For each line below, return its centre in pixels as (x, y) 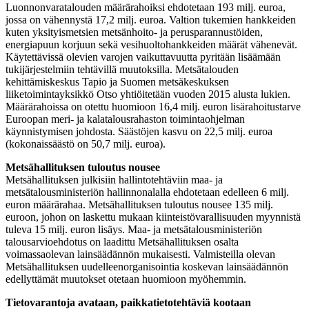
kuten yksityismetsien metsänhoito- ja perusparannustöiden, (134, 32)
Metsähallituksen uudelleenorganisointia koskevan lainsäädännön (147, 266)
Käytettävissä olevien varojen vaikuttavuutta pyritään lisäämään (143, 57)
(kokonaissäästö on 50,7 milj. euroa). (86, 143)
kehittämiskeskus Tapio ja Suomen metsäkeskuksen (117, 81)
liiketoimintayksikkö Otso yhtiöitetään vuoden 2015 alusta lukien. (148, 94)
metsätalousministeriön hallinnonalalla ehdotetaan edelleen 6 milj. (147, 192)
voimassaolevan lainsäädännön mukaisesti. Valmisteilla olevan (140, 254)
